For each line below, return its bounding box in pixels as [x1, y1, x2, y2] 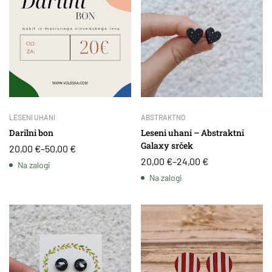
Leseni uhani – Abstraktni [141, 127, 244, 138]
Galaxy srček [141, 140, 193, 151]
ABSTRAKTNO [141, 113, 185, 121]
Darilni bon [9, 127, 53, 138]
